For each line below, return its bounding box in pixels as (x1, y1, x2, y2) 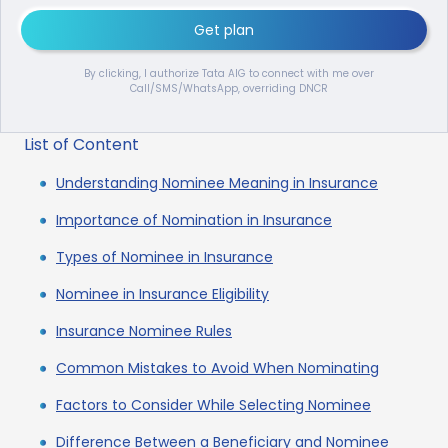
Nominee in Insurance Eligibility (56, 283, 269, 304)
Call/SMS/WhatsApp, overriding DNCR (130, 80, 328, 96)
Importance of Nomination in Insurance (56, 209, 332, 230)
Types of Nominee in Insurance (56, 246, 273, 267)
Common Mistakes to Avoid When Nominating (56, 357, 379, 378)
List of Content (24, 132, 139, 156)
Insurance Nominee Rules (56, 320, 232, 341)
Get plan (194, 19, 254, 40)
